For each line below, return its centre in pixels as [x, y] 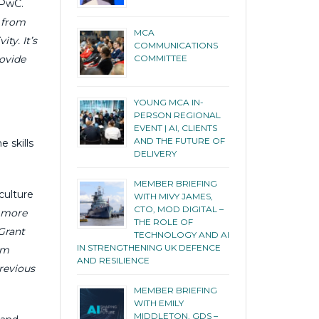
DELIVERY [155, 153]
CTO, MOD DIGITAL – [178, 209]
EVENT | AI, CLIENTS [175, 127]
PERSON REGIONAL [177, 115]
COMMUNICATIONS [176, 45]
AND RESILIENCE [113, 260]
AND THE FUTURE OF [179, 140]
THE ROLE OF [163, 221]
